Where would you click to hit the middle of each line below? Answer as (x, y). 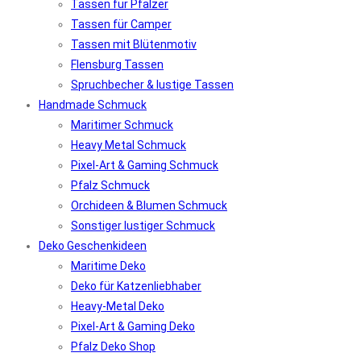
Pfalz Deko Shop (113, 346)
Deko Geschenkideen (93, 246)
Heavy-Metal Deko (118, 306)
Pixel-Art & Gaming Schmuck (145, 165)
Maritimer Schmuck (122, 125)
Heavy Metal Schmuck (129, 145)
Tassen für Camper (121, 24)
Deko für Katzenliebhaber (136, 286)
